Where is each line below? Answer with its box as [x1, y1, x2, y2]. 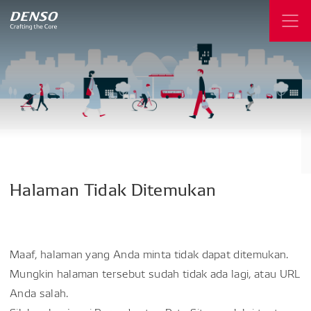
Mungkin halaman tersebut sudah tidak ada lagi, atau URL [10, 265, 301, 280]
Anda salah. [10, 285, 69, 300]
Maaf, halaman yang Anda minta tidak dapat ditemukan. [10, 246, 289, 261]
